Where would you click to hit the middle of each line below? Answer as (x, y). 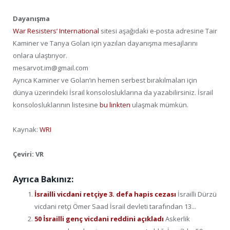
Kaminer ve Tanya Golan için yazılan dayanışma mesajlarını (105, 43)
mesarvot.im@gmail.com (51, 68)
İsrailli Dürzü (197, 194)
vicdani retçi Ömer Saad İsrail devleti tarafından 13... (115, 206)
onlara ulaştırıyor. (40, 56)
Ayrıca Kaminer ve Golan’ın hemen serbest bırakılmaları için (105, 80)
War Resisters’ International (56, 31)
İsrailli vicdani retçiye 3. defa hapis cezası (106, 194)
